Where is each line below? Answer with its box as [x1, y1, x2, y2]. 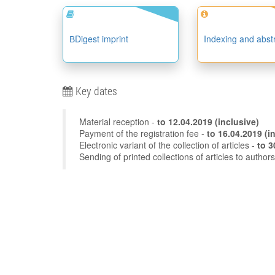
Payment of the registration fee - [79, 127, 207, 139]
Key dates [73, 83, 117, 98]
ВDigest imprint [69, 33, 128, 45]
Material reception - [79, 115, 157, 128]
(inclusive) [215, 115, 259, 128]
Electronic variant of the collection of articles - [79, 139, 257, 151]
